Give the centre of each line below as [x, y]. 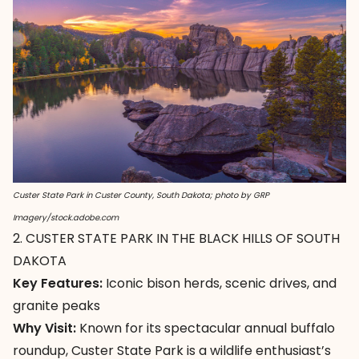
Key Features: [58, 283]
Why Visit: [44, 328]
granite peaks [56, 305]
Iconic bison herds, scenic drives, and [220, 283]
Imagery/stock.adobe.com [66, 217]
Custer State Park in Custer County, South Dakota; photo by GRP [141, 195]
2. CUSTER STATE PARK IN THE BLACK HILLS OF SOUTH [176, 238]
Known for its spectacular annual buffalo [206, 328]
